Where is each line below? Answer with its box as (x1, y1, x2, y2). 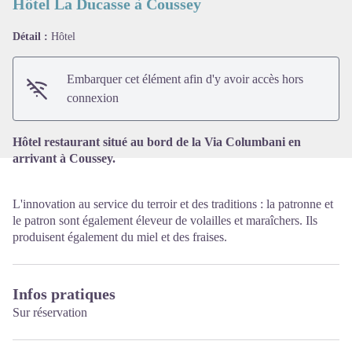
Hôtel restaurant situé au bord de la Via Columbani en (13, 135, 301, 149)
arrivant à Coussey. (13, 152, 115, 166)
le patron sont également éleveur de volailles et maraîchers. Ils (13, 214, 317, 228)
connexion (67, 91, 119, 105)
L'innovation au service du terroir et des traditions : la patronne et (13, 197, 333, 211)
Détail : (13, 31, 51, 43)
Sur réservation (13, 306, 87, 320)
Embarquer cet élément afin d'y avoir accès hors (67, 72, 304, 86)
